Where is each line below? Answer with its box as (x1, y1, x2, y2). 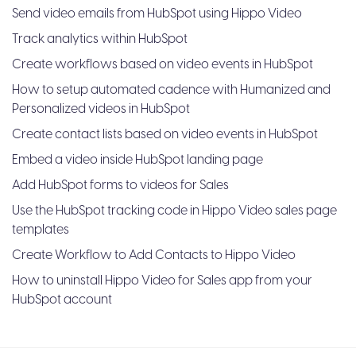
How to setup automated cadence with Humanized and (12, 81, 331, 99)
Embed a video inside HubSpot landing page (12, 151, 263, 168)
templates (12, 221, 69, 238)
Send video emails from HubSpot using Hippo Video (12, 5, 302, 22)
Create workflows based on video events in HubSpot (12, 56, 313, 73)
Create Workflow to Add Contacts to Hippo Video (12, 246, 296, 264)
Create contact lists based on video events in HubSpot (12, 126, 318, 143)
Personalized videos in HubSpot (12, 100, 190, 118)
